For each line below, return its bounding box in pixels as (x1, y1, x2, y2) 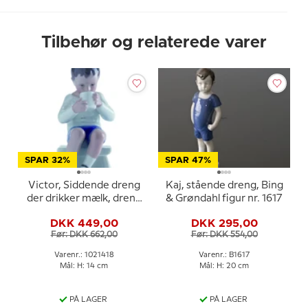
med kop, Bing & (44, 207, 124, 217)
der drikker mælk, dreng (26, 194, 142, 203)
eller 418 (64, 233, 104, 243)
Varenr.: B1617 (199, 252, 250, 258)
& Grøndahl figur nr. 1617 (166, 194, 283, 203)
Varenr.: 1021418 (54, 252, 114, 258)
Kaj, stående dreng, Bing (165, 181, 283, 190)
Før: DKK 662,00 (50, 230, 118, 239)
